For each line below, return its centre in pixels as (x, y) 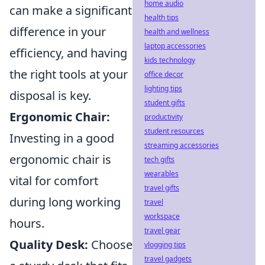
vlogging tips (165, 245)
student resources (174, 131)
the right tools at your (69, 74)
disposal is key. (50, 95)
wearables (161, 174)
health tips (161, 17)
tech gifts (159, 159)
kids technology (170, 60)
